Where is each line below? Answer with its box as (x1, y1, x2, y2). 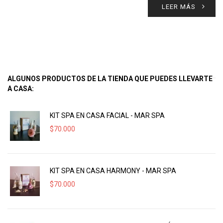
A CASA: (7, 85, 34, 93)
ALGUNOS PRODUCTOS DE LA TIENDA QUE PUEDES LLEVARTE (7, 75, 213, 83)
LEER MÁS (162, 3, 196, 10)
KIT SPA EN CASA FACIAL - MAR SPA (50, 111, 165, 119)
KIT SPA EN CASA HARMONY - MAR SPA (50, 167, 176, 175)
